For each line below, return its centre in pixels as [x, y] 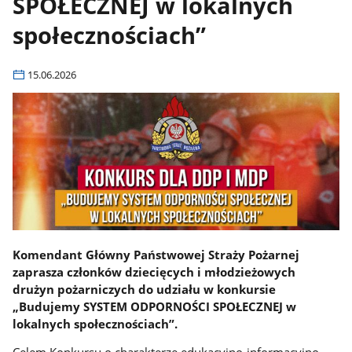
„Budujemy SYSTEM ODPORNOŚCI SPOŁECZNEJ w [155, 306]
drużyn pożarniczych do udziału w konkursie [145, 289]
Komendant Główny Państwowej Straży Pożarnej [156, 254]
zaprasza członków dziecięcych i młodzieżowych [154, 271]
